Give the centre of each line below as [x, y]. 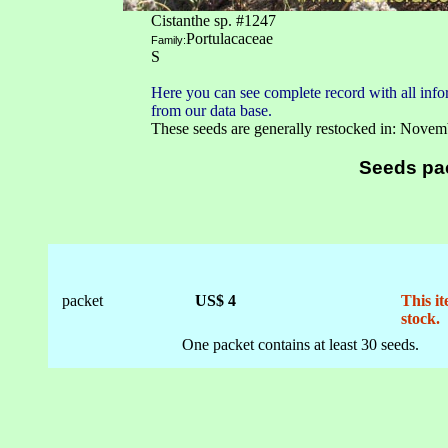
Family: [168, 40]
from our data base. [211, 110]
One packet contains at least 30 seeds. [300, 344]
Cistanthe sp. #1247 [213, 20]
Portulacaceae [229, 38]
